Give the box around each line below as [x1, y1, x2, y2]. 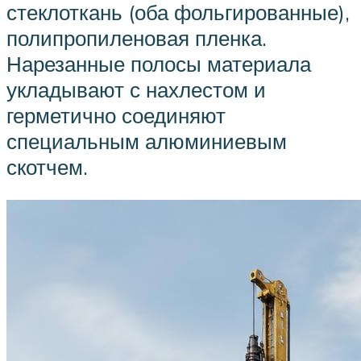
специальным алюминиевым [6, 127, 287, 154]
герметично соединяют [6, 102, 226, 128]
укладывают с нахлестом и [6, 76, 266, 102]
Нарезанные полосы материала [6, 50, 311, 77]
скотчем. [6, 153, 88, 180]
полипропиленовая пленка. [6, 24, 267, 51]
